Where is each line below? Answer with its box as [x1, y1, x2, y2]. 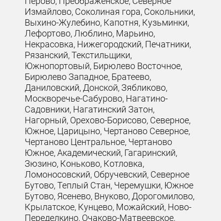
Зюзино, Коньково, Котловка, [25, 158, 145, 169]
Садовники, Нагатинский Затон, [25, 104, 155, 114]
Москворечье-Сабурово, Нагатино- [25, 93, 168, 104]
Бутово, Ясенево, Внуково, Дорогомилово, [25, 190, 195, 201]
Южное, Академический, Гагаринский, [25, 147, 178, 158]
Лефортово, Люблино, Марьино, [25, 28, 155, 38]
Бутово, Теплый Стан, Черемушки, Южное [25, 180, 194, 190]
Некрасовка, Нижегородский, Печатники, [25, 38, 191, 49]
